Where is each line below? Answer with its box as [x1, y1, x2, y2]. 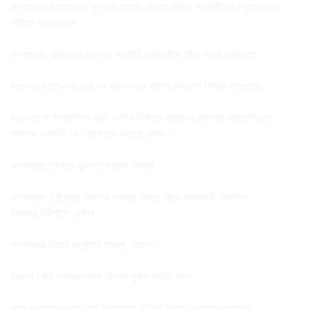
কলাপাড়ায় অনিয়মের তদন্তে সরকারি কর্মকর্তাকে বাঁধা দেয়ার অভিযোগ [10, 48, 257, 61]
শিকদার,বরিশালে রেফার [10, 206, 94, 220]
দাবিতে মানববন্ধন [10, 16, 75, 30]
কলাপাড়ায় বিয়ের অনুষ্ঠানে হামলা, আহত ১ [10, 238, 160, 252]
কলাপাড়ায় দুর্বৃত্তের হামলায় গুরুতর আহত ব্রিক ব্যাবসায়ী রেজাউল [10, 190, 248, 204]
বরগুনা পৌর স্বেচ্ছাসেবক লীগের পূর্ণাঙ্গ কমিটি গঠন [10, 270, 191, 283]
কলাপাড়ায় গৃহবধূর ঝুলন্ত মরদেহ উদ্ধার [10, 159, 154, 172]
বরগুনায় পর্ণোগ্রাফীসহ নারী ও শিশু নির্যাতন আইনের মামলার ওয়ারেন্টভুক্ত [10, 111, 273, 125]
